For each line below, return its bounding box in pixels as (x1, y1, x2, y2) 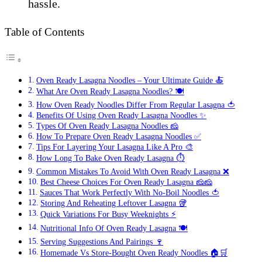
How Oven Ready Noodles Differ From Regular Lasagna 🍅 (36, 100, 235, 109)
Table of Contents (5, 25, 84, 38)
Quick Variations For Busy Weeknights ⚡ (40, 209, 176, 219)
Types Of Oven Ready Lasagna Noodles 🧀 (36, 121, 178, 130)
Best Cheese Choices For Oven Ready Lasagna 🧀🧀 (40, 177, 212, 187)
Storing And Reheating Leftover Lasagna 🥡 (40, 198, 187, 208)
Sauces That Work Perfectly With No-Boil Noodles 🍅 (39, 188, 219, 197)
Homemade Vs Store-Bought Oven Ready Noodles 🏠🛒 (40, 248, 227, 257)
